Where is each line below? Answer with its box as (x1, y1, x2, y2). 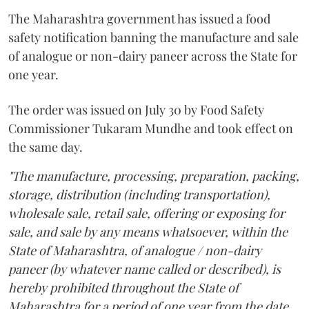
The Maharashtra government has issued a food (8, 10, 270, 28)
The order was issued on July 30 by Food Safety (8, 101, 264, 119)
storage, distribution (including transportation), (8, 186, 270, 203)
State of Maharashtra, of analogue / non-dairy (8, 242, 261, 259)
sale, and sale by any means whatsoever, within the (8, 223, 288, 241)
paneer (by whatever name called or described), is (8, 261, 281, 278)
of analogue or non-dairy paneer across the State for (8, 48, 297, 65)
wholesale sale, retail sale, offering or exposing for (8, 205, 285, 222)
